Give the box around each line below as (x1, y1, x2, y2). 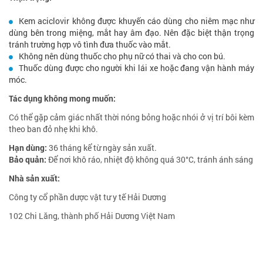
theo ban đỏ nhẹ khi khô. (9, 123, 100, 135)
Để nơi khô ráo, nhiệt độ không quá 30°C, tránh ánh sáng (48, 154, 253, 166)
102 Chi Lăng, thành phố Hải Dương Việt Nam (9, 210, 175, 222)
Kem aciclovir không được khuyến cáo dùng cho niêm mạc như (19, 15, 254, 27)
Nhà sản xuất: (9, 173, 62, 184)
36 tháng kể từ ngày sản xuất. (47, 142, 157, 154)
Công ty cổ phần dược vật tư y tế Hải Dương (9, 191, 166, 203)
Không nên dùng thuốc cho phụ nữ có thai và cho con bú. (19, 50, 225, 62)
